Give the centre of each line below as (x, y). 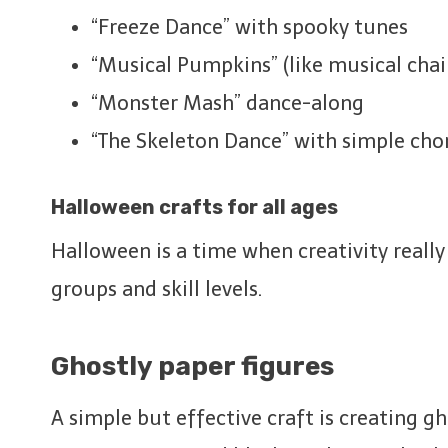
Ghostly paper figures (192, 366)
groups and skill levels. (156, 288)
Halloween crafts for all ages (194, 206)
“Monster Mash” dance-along (227, 102)
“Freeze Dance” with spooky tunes (249, 26)
